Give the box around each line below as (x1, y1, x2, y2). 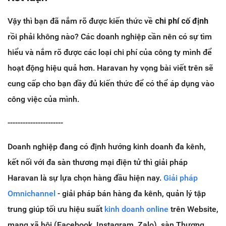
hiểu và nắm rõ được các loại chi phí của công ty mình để (8, 47, 212, 57)
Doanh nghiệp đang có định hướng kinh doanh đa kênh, (8, 141, 206, 151)
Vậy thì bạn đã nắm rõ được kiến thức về (8, 16, 155, 26)
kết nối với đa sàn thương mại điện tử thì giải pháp (8, 157, 188, 167)
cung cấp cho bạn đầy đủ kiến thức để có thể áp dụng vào (8, 78, 214, 88)
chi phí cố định (155, 16, 208, 26)
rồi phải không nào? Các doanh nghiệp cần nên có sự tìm (8, 31, 212, 41)
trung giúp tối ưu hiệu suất (8, 204, 104, 214)
